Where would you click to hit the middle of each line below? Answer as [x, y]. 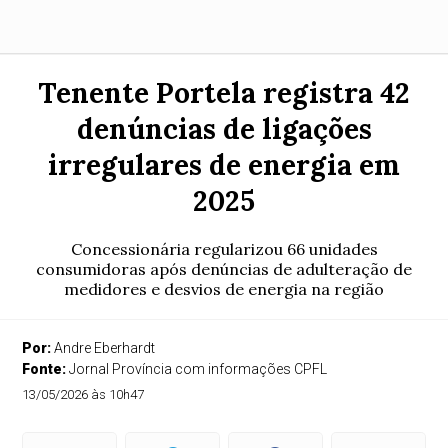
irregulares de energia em [224, 165]
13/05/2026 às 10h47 [83, 394]
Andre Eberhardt [105, 348]
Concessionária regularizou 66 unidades [224, 249]
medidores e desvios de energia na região [224, 289]
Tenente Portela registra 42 [224, 93]
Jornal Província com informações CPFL [198, 369]
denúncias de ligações [224, 129]
